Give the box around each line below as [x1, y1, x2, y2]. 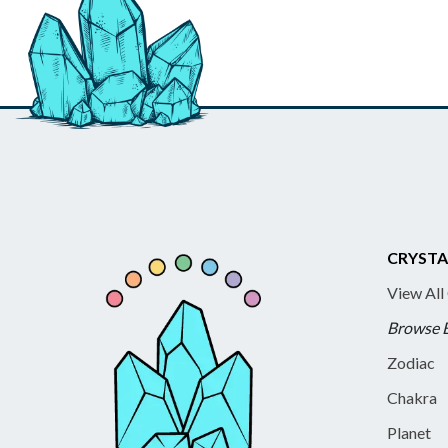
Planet [386, 423, 431, 443]
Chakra [386, 388, 437, 408]
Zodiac [386, 353, 435, 373]
